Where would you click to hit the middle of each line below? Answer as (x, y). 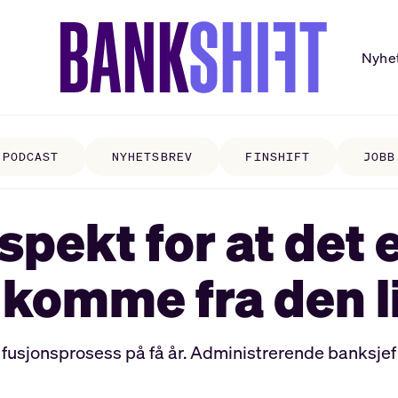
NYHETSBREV (152, 157)
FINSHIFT (278, 157)
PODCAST (31, 157)
